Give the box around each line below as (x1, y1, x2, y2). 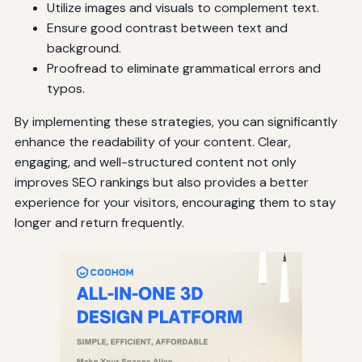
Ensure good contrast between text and (46, 19, 288, 37)
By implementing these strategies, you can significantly (14, 113, 338, 131)
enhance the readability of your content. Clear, (14, 133, 291, 151)
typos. (46, 80, 85, 98)
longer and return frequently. (14, 214, 184, 232)
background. (46, 40, 121, 57)
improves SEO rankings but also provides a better (14, 174, 309, 192)
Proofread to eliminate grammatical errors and (46, 60, 321, 78)
